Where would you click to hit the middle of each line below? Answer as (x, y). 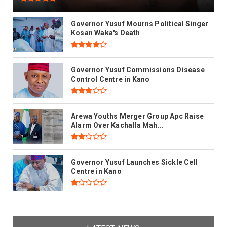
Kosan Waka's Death (106, 33)
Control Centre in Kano (110, 79)
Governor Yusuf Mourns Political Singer (140, 24)
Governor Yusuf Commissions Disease (138, 70)
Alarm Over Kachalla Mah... (118, 125)
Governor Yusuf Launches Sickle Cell (134, 162)
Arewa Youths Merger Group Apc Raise (137, 116)
